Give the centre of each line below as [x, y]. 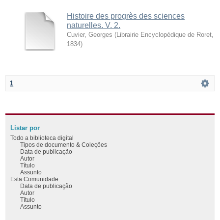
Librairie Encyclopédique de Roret [164, 34]
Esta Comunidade [35, 179]
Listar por [25, 128]
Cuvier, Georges [90, 34]
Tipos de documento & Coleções [64, 144]
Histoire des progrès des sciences [126, 16]
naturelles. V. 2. [94, 25]
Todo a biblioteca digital [42, 137]
